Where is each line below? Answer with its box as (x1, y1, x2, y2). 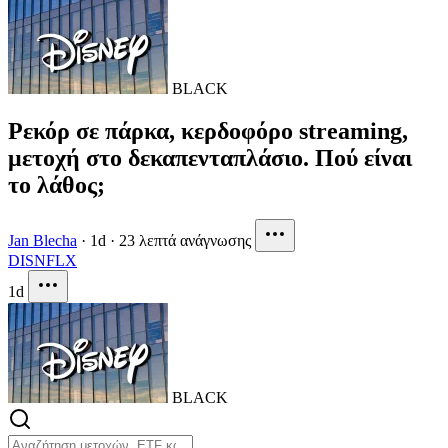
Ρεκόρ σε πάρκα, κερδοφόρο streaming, (8, 117, 408, 144)
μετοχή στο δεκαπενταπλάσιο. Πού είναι (8, 144, 412, 171)
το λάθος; (8, 171, 105, 198)
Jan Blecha (8, 231, 77, 249)
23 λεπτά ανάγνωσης (119, 231, 251, 249)
